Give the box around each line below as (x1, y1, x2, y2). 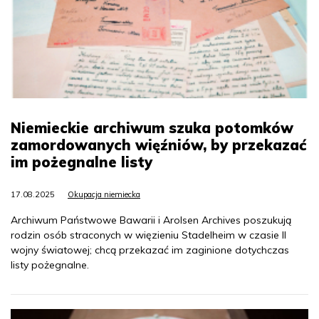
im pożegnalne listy (11, 153, 152, 172)
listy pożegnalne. (11, 258, 89, 272)
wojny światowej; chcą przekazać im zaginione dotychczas (11, 244, 289, 257)
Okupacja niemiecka (68, 189, 140, 200)
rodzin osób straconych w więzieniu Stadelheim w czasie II (11, 229, 286, 242)
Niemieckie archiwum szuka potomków (11, 119, 293, 137)
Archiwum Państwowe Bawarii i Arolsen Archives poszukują (11, 214, 291, 227)
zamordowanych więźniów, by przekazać (11, 136, 306, 155)
